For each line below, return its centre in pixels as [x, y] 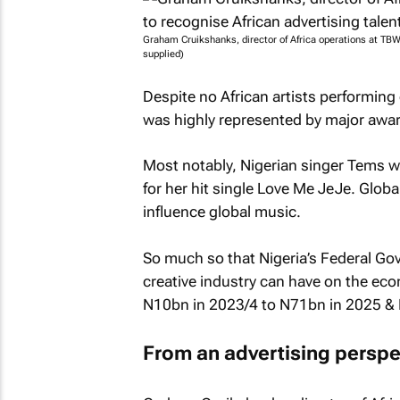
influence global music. [221, 212]
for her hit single [200, 188]
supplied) [163, 54]
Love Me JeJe [304, 188]
